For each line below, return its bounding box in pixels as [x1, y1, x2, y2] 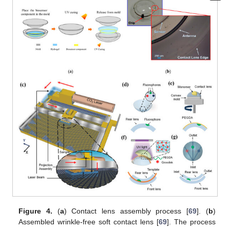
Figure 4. [18, 206, 53, 215]
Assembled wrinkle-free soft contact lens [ [18, 217, 159, 226]
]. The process [166, 217, 216, 226]
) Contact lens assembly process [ [64, 206, 189, 215]
